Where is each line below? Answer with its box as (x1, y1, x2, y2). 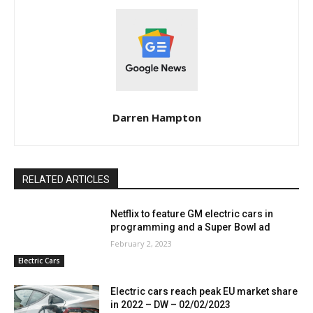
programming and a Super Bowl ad (110, 221, 271, 233)
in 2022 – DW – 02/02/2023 (110, 299, 231, 311)
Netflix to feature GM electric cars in (110, 208, 274, 219)
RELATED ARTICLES (22, 173, 110, 185)
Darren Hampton (112, 110, 201, 124)
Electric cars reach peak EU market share (110, 286, 298, 298)
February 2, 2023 (110, 238, 173, 249)
